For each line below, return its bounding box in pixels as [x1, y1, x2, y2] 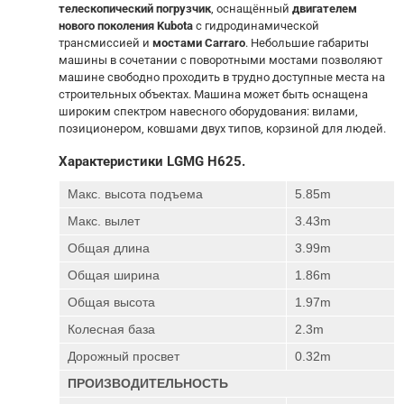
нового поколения [59, 19, 154, 32]
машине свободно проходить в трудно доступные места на [59, 70, 385, 84]
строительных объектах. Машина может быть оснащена [59, 87, 368, 101]
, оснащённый [211, 2, 292, 15]
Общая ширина [68, 267, 160, 282]
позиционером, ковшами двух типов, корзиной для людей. [59, 122, 386, 135]
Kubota [157, 19, 193, 32]
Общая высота [68, 294, 155, 309]
